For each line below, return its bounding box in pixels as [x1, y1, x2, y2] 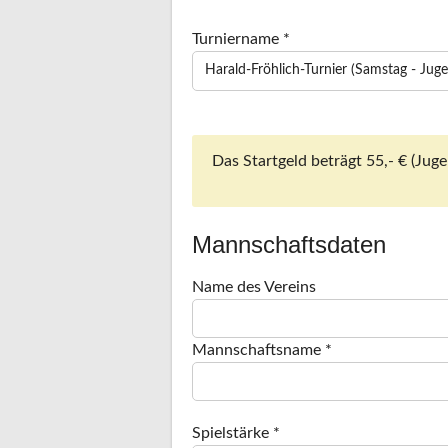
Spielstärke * [192, 424, 280, 441]
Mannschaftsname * [192, 341, 332, 358]
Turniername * [192, 30, 290, 47]
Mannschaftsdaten [192, 230, 386, 258]
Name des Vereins [192, 278, 316, 295]
